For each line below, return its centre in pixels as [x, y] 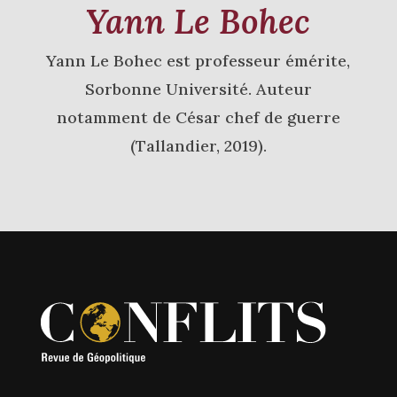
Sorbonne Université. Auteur [198, 90]
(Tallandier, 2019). [198, 146]
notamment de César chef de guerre [198, 118]
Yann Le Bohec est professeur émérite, [198, 61]
